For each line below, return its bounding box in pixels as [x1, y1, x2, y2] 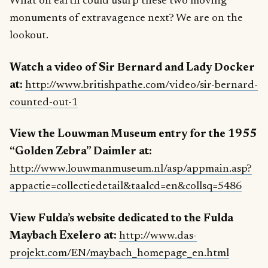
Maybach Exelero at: [10, 230, 117, 242]
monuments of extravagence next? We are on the [10, 12, 243, 24]
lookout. [10, 29, 48, 41]
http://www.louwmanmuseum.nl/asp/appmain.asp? [10, 163, 252, 175]
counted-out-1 [10, 96, 78, 108]
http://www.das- [119, 230, 197, 242]
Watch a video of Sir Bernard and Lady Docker [10, 62, 255, 74]
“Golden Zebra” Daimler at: [10, 146, 152, 158]
